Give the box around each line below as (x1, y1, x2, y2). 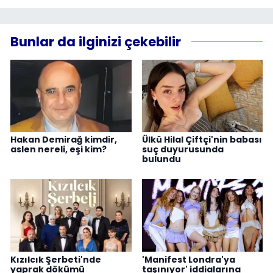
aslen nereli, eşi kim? (10, 143, 107, 155)
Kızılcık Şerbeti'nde (10, 253, 101, 266)
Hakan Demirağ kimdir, (10, 133, 117, 146)
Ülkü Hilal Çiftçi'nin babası (141, 133, 262, 146)
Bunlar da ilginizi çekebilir (10, 32, 181, 51)
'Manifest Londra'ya (141, 253, 235, 266)
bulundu (141, 152, 181, 165)
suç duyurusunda (141, 143, 224, 155)
